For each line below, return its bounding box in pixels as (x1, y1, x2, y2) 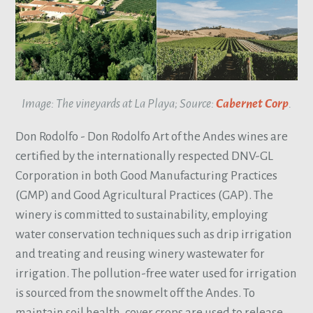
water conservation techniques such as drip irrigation (15, 227, 293, 241)
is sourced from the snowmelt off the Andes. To (15, 286, 256, 300)
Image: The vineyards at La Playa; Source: (22, 96, 216, 110)
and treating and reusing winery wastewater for (15, 247, 265, 261)
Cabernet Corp (216, 96, 289, 110)
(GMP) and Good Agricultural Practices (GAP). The (15, 188, 274, 202)
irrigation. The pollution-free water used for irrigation (15, 266, 298, 280)
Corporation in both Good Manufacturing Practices (15, 168, 278, 182)
